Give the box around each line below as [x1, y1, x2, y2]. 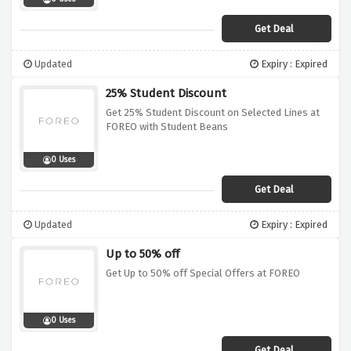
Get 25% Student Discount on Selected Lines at [106, 107, 320, 119]
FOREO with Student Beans [106, 121, 228, 133]
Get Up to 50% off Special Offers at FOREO [106, 267, 300, 280]
